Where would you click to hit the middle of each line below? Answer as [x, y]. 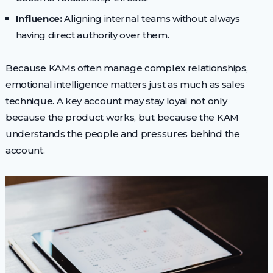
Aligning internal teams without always [151, 18]
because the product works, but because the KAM [122, 118]
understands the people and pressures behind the [122, 134]
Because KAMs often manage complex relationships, [126, 68]
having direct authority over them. [92, 35]
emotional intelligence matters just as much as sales [125, 85]
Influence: [39, 18]
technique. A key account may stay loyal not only [116, 101]
